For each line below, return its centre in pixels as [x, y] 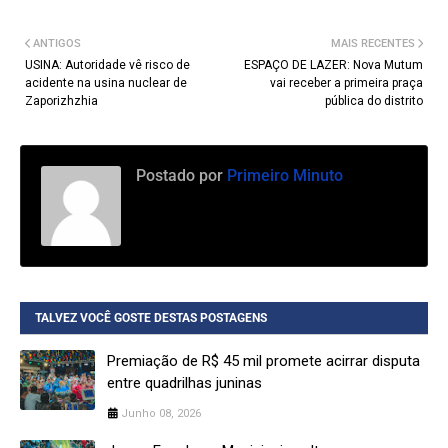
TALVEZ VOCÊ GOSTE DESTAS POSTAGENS [151, 318]
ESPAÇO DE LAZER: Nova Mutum [333, 65]
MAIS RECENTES [373, 44]
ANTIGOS [57, 44]
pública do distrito [374, 101]
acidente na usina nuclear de [106, 83]
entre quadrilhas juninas [184, 383]
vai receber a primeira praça [346, 83]
